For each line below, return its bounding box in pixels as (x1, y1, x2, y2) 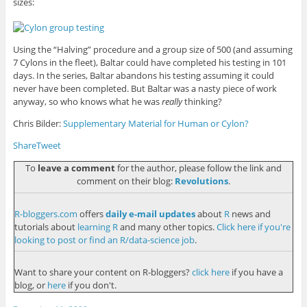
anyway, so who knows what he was (12, 95, 162, 108)
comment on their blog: (77, 175, 175, 188)
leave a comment (38, 162, 115, 175)
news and (229, 207, 271, 220)
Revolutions (175, 175, 228, 188)
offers (77, 207, 106, 220)
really (161, 95, 182, 108)
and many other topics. (117, 220, 217, 233)
